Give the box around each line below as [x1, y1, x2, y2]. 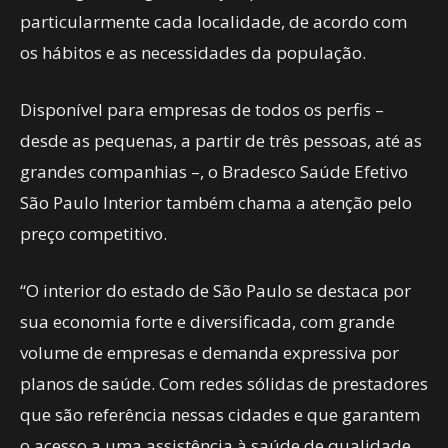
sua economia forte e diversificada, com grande [20, 310, 395, 333]
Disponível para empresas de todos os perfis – [20, 98, 384, 121]
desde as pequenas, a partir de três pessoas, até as [20, 129, 422, 152]
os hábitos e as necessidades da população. [20, 41, 370, 64]
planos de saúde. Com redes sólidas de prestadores [20, 372, 428, 395]
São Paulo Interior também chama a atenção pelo [20, 191, 412, 214]
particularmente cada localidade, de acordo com [20, 10, 407, 33]
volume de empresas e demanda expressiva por [20, 341, 399, 364]
